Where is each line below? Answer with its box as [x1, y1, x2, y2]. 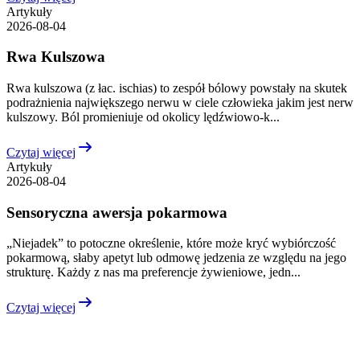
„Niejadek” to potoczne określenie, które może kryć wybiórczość [6, 236, 336, 251]
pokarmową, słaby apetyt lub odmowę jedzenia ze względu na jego [6, 251, 346, 265]
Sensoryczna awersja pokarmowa [6, 203, 227, 221]
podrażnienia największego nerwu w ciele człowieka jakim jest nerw [6, 96, 354, 109]
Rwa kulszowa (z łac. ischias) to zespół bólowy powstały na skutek [6, 81, 347, 95]
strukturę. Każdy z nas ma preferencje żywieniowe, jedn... [6, 265, 301, 280]
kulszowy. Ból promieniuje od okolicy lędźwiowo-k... [6, 110, 280, 124]
